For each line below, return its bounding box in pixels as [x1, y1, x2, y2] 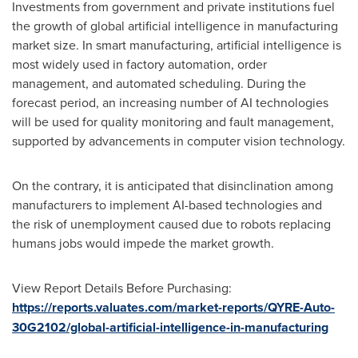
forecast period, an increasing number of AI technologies [12, 93, 328, 111]
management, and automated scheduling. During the [12, 74, 306, 92]
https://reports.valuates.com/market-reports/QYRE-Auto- [12, 298, 335, 316]
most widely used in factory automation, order [12, 55, 267, 73]
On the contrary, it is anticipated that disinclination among [12, 177, 333, 194]
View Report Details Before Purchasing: [12, 279, 232, 296]
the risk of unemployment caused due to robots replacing [12, 215, 331, 233]
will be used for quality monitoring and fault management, [12, 113, 334, 130]
